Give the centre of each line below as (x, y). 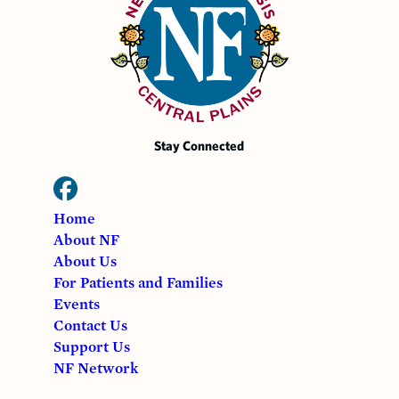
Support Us (91, 348)
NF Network (95, 369)
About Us (85, 262)
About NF (86, 241)
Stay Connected (199, 146)
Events (76, 305)
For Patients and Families (138, 284)
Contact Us (90, 326)
